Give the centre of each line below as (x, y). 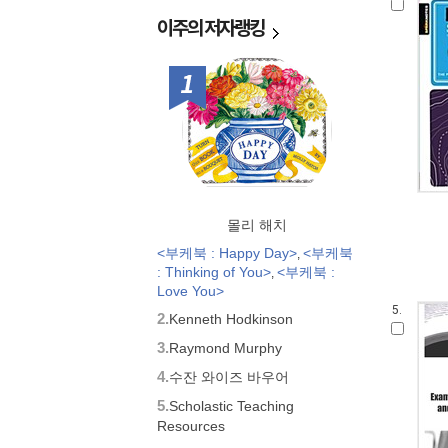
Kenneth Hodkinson (231, 319)
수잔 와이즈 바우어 (229, 377)
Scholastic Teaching (231, 406)
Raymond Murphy (225, 348)
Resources (191, 425)
